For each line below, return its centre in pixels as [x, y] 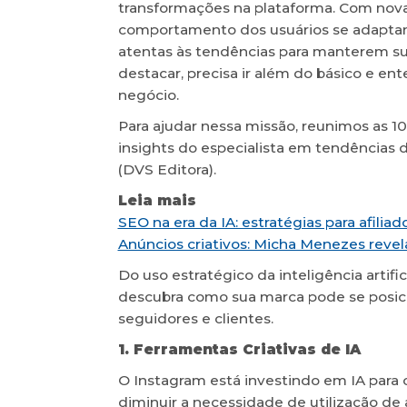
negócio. [148, 94]
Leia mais [157, 200]
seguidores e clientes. [195, 318]
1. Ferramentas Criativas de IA [239, 349]
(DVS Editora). [167, 169]
